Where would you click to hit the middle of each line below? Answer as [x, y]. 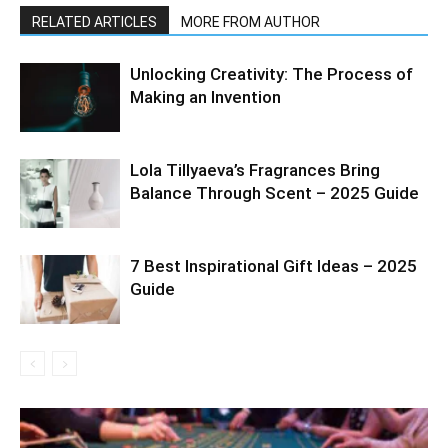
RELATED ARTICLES [94, 22]
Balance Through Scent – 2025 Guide [274, 193]
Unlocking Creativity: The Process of [271, 74]
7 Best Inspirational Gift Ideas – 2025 [273, 266]
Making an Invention [205, 97]
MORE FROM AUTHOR [250, 22]
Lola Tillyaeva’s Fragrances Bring [255, 170]
